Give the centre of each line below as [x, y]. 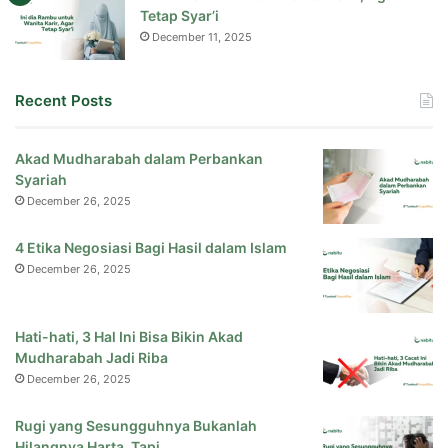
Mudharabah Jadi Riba [91, 358]
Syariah [41, 180]
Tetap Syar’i [179, 16]
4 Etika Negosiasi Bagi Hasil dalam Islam [151, 248]
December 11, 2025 [202, 37]
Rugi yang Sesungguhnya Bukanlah [136, 426]
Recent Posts [63, 101]
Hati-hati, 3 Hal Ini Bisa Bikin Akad [129, 337]
